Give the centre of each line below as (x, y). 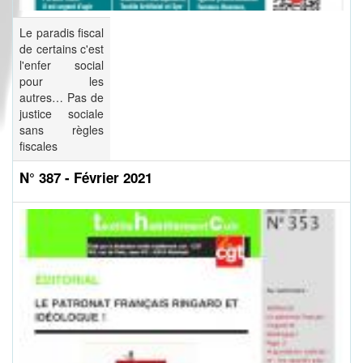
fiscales (38, 146)
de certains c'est (62, 49)
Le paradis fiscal (62, 33)
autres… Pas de (62, 98)
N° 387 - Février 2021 (86, 178)
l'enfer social (62, 65)
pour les (62, 81)
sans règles (62, 130)
